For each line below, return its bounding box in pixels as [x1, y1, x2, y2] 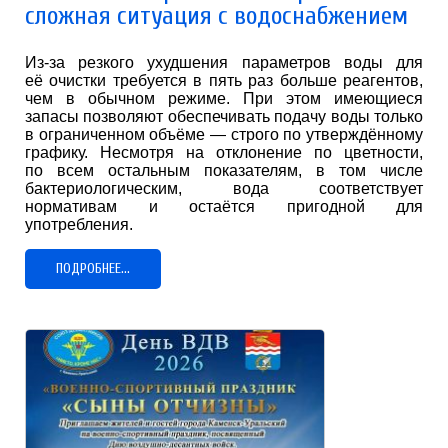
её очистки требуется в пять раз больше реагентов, [25, 71, 423, 89]
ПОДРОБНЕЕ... [56, 259, 130, 277]
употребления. [25, 215, 133, 233]
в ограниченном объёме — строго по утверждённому [25, 125, 423, 143]
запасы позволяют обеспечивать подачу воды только [25, 107, 423, 125]
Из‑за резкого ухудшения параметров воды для [25, 53, 423, 71]
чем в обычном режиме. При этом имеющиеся [25, 89, 423, 107]
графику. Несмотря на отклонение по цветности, [25, 143, 423, 161]
